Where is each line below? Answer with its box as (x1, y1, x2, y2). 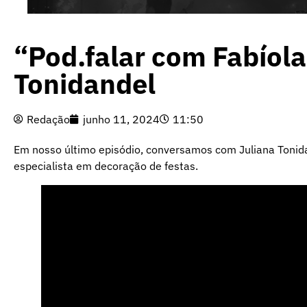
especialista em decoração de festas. (14, 159, 198, 173)
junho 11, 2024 (83, 112, 160, 127)
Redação (27, 112, 70, 127)
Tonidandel (14, 66, 156, 102)
